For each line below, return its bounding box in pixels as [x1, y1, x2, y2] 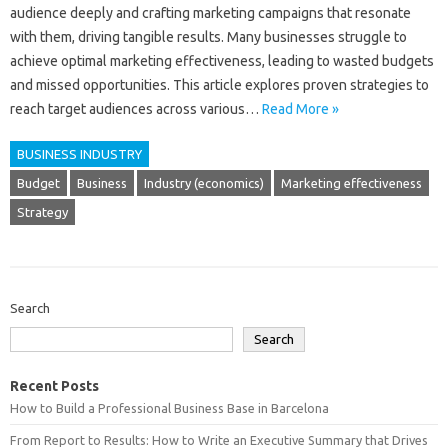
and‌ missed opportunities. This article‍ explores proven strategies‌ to [10, 77, 429, 93]
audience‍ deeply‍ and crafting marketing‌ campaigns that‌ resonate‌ [10, 5, 411, 21]
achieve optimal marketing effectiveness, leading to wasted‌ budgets [10, 53, 434, 69]
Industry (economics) [144, 176, 264, 190]
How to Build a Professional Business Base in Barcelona [10, 401, 329, 415]
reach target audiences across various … [10, 101, 262, 117]
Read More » [262, 101, 339, 117]
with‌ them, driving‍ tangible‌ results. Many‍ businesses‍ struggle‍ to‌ [10, 29, 407, 45]
